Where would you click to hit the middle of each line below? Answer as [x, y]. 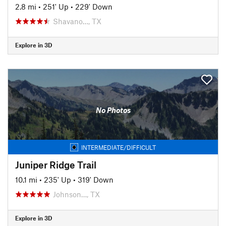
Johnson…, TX [76, 194]
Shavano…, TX [77, 21]
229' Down [94, 6]
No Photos [113, 110]
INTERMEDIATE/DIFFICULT [119, 147]
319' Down [96, 179]
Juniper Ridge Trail [56, 164]
